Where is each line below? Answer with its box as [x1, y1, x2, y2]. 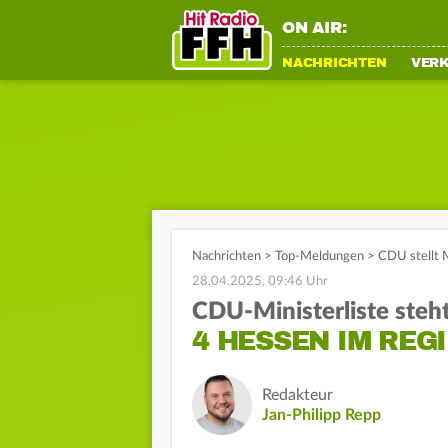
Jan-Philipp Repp [262, 407, 381, 423]
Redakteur [262, 387, 333, 403]
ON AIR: [282, 18, 347, 38]
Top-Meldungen [275, 250, 364, 263]
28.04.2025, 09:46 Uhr [192, 275, 328, 288]
